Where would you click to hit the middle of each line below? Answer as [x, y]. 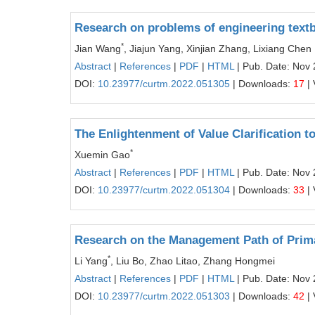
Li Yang [91, 261]
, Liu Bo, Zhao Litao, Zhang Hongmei [193, 261]
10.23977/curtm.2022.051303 [164, 296]
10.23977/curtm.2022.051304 [164, 190]
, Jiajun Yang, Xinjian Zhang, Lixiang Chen [218, 49]
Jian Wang [98, 49]
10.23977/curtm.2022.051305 [164, 84]
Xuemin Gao [102, 155]
